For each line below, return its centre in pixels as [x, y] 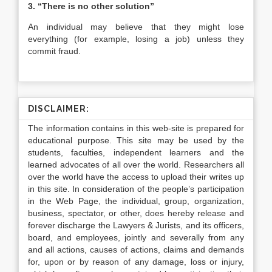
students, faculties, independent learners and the [136, 152]
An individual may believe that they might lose [136, 27]
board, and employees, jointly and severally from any [136, 237]
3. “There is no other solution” [91, 6]
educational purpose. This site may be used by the [136, 140]
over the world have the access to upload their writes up [136, 177]
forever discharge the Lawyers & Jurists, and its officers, [136, 225]
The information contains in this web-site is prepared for [136, 128]
